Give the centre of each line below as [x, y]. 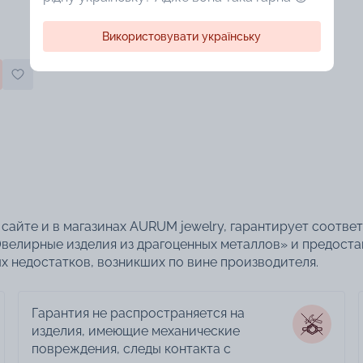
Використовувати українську [181, 36]
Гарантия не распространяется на [138, 313]
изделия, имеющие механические [135, 331]
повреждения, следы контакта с [131, 348]
